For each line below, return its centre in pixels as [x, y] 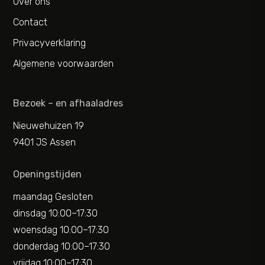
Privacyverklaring [50, 43]
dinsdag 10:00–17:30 [56, 213]
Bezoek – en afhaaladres [68, 103]
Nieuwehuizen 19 [49, 126]
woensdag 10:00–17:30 [61, 230]
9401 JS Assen [45, 142]
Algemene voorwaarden [64, 64]
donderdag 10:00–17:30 [62, 246]
